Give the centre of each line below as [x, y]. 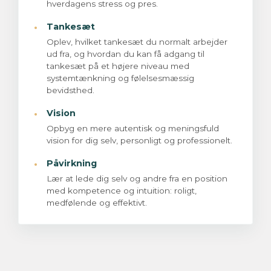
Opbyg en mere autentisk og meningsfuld [133, 129]
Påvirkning [72, 164]
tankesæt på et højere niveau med [118, 66]
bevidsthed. [70, 90]
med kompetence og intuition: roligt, [122, 191]
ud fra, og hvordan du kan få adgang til [126, 54]
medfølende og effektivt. [97, 203]
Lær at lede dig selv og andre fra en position [137, 179]
